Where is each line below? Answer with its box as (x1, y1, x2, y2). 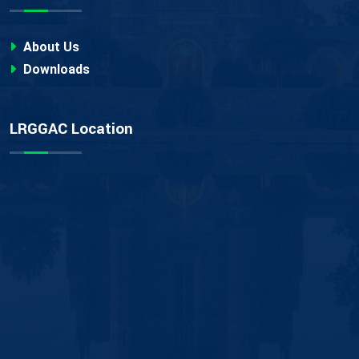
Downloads (20, 62, 90, 78)
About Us (20, 39, 79, 55)
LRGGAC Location (10, 118, 133, 141)
